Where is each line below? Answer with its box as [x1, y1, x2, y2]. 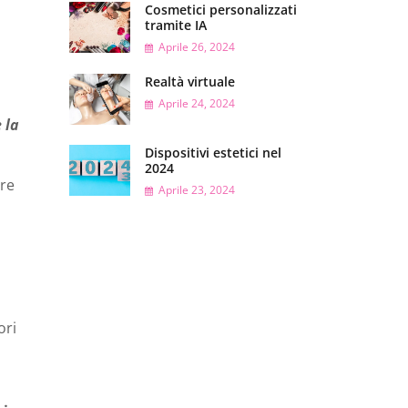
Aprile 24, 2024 [158, 95, 235, 111]
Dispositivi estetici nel [144, 144, 281, 162]
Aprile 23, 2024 [158, 182, 235, 199]
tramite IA [144, 16, 207, 35]
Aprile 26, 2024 [158, 39, 235, 56]
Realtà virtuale [144, 72, 235, 90]
